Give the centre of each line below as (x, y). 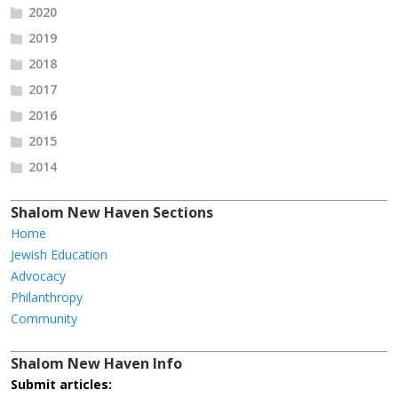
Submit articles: (61, 385)
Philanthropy (47, 298)
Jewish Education (59, 255)
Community (44, 319)
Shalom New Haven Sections (112, 213)
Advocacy (38, 276)
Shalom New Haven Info (96, 364)
